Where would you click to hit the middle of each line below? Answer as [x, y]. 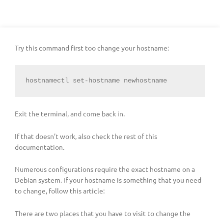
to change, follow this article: [60, 191]
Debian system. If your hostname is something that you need [108, 180]
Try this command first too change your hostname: [92, 48]
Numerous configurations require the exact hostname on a [105, 169]
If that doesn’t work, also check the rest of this [86, 136]
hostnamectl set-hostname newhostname [96, 81]
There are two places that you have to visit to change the [103, 213]
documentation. [40, 147]
